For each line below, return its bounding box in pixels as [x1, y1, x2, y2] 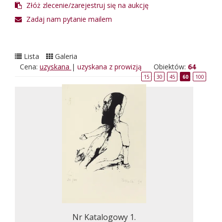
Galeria [53, 52, 77, 61]
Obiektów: [154, 62, 188, 71]
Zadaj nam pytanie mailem [24, 14, 112, 24]
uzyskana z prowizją [77, 62, 142, 71]
